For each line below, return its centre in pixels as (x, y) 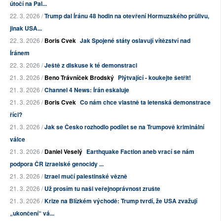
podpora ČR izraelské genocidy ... (57, 164)
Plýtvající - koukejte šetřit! (154, 78)
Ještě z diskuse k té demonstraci (91, 65)
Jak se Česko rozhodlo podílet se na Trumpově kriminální (124, 127)
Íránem (20, 53)
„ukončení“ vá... (32, 213)
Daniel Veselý (63, 152)
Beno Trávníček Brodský (79, 78)
